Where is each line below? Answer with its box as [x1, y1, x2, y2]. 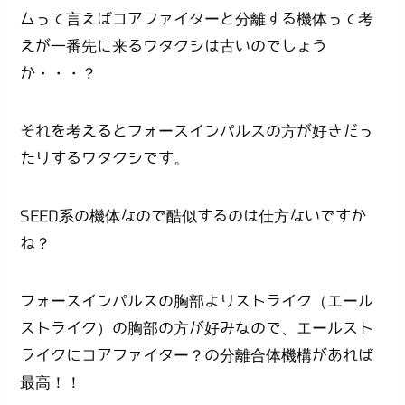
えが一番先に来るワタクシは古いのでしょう [20, 38, 328, 54]
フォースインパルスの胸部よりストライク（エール [20, 293, 374, 309]
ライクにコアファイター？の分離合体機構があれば [20, 347, 374, 363]
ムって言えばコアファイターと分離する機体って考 [20, 11, 374, 27]
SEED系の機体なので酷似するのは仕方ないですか [20, 208, 367, 224]
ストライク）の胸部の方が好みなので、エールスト [20, 320, 374, 336]
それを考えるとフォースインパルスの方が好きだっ [20, 123, 374, 139]
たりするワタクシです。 [20, 150, 190, 166]
